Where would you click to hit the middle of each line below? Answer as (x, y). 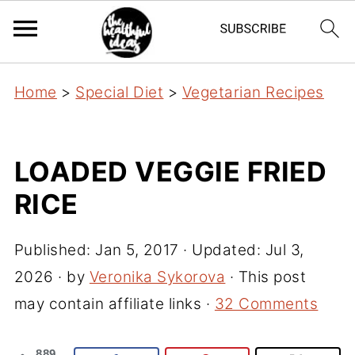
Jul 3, (284, 250)
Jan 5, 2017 (137, 250)
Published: (55, 250)
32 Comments (266, 304)
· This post (266, 277)
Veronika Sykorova (157, 277)
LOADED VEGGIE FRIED (170, 172)
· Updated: (222, 250)
